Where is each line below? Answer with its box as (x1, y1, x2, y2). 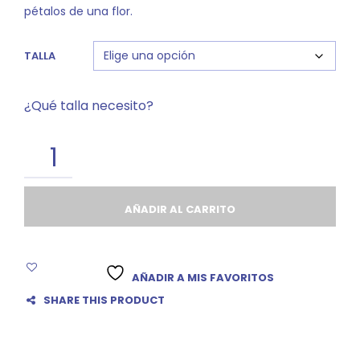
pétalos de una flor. (24, 3, 133, 20)
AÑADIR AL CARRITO (125, 202, 235, 218)
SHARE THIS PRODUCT (43, 292, 165, 309)
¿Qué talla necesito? (24, 96, 153, 116)
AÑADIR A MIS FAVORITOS (132, 270, 274, 286)
